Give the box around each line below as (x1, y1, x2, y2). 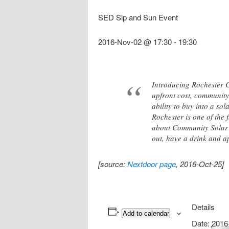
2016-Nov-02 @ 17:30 (98, 36, 172, 48)
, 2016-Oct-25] (176, 158, 224, 169)
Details (191, 201, 215, 212)
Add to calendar (122, 209, 169, 217)
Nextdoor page (127, 158, 176, 169)
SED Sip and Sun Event (98, 12, 178, 23)
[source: (98, 158, 127, 169)
